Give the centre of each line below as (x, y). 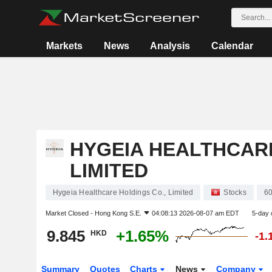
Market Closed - (70, 213)
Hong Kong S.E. (118, 213)
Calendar (232, 46)
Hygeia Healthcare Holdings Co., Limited (123, 192)
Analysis (170, 46)
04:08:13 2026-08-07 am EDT (195, 213)
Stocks (235, 192)
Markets (65, 46)
